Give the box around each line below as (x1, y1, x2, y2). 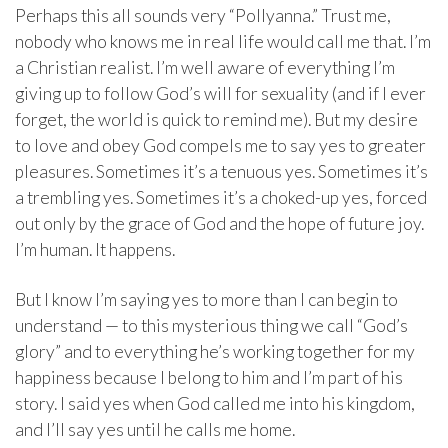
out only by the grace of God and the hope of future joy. (15, 213, 424, 235)
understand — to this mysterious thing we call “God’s (15, 315, 408, 337)
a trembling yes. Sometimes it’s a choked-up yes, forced (15, 187, 427, 209)
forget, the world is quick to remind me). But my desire (15, 109, 418, 131)
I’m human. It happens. (15, 239, 175, 261)
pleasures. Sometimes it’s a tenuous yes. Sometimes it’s (15, 161, 428, 183)
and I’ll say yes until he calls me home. (15, 419, 295, 441)
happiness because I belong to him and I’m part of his (15, 367, 403, 389)
